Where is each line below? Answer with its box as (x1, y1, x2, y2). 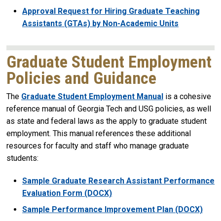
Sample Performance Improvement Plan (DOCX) (22, 205, 203, 215)
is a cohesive (163, 92, 211, 102)
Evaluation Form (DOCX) (22, 188, 112, 198)
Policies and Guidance (6, 69, 156, 88)
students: (6, 153, 38, 163)
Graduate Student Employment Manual (21, 92, 163, 102)
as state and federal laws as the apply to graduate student (6, 116, 207, 126)
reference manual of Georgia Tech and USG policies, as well (6, 104, 211, 114)
